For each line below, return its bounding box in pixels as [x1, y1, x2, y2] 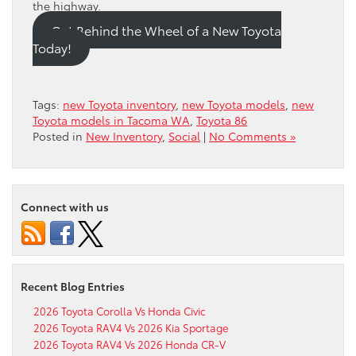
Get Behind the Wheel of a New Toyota [50, 21, 281, 39]
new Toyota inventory [63, 95, 176, 112]
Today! [33, 38, 72, 56]
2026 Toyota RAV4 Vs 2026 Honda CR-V [33, 336, 226, 351]
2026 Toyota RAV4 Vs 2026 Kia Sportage [33, 319, 228, 335]
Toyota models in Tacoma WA [33, 111, 190, 128]
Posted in [33, 127, 86, 144]
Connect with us [21, 198, 109, 215]
